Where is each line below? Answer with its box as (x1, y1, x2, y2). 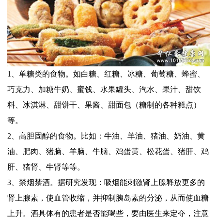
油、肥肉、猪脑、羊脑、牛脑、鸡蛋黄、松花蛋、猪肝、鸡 (7, 147, 209, 156)
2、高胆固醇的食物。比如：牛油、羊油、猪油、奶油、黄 (7, 132, 205, 140)
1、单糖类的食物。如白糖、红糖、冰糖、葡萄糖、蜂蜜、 (7, 70, 205, 78)
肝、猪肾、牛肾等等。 (7, 163, 85, 171)
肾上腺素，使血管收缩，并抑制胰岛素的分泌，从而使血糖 (7, 194, 209, 202)
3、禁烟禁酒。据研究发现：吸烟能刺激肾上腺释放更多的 (7, 178, 205, 187)
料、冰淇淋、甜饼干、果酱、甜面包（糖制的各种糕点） (7, 101, 201, 109)
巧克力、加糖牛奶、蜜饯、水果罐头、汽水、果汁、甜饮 (7, 85, 201, 94)
